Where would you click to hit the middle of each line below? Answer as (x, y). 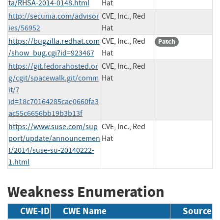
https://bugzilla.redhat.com (54, 41)
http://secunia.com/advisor (54, 16)
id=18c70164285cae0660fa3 (54, 101)
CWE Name (85, 211)
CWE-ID (35, 211)
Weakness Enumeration (86, 192)
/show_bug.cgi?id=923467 (51, 53)
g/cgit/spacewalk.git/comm (54, 78)
